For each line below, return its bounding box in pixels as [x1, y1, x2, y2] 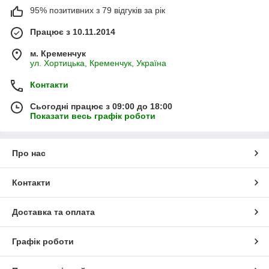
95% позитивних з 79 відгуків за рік [30, 5, 165, 15]
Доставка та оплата [12, 207, 95, 217]
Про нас [12, 148, 46, 158]
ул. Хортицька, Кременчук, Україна [30, 58, 166, 68]
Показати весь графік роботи [30, 110, 156, 121]
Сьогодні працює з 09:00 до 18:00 [30, 101, 172, 111]
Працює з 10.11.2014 [30, 26, 115, 37]
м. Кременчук [30, 48, 86, 58]
